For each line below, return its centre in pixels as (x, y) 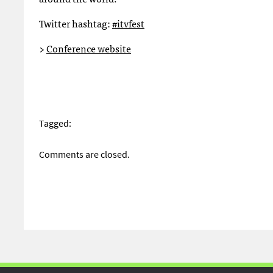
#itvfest (128, 23)
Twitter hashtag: (76, 23)
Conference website (89, 48)
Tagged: (55, 123)
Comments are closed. (84, 154)
